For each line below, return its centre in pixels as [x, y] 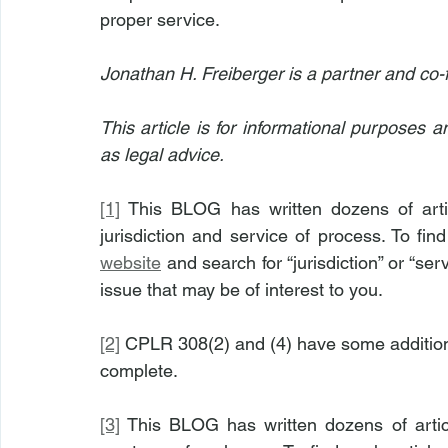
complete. [139, 370]
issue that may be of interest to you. [241, 289]
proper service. [160, 19]
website [130, 262]
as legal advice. [162, 154]
